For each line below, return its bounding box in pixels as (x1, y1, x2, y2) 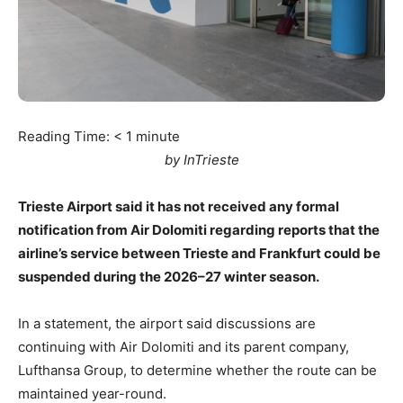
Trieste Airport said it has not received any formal (18, 197, 339, 215)
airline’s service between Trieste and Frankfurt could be (18, 244, 381, 262)
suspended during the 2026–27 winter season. (18, 267, 319, 285)
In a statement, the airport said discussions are (18, 314, 316, 332)
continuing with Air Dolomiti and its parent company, (18, 337, 349, 355)
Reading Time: (18, 127, 113, 145)
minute (136, 127, 180, 145)
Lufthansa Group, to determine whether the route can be (18, 361, 377, 379)
